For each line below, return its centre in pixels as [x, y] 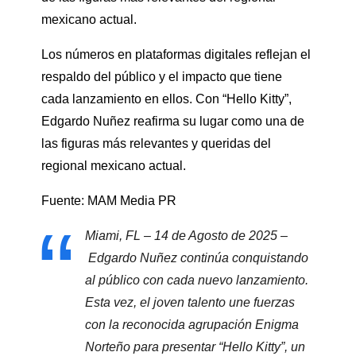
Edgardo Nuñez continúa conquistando [197, 258]
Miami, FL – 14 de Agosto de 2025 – [186, 236]
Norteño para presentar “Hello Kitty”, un [195, 347]
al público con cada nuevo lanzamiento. [197, 281]
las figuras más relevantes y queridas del [156, 144]
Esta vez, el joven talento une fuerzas [190, 303]
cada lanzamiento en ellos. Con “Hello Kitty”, [166, 99]
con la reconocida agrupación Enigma [192, 325]
